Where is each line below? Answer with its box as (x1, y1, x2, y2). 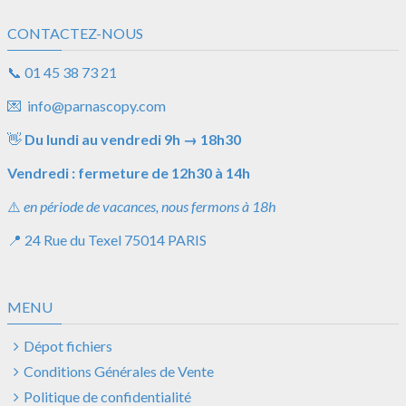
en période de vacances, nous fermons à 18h (24, 198, 275, 215)
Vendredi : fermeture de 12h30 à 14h (7, 164, 250, 181)
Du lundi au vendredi (24, 130, 164, 148)
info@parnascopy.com (27, 97, 166, 114)
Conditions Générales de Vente (23, 362, 214, 380)
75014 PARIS (124, 231, 207, 248)
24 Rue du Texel (24, 231, 124, 248)
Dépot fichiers (23, 337, 112, 354)
